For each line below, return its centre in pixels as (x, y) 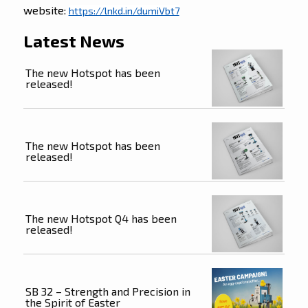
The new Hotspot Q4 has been (101, 219)
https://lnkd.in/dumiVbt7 (124, 10)
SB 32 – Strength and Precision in (108, 291)
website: (46, 10)
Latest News (74, 41)
